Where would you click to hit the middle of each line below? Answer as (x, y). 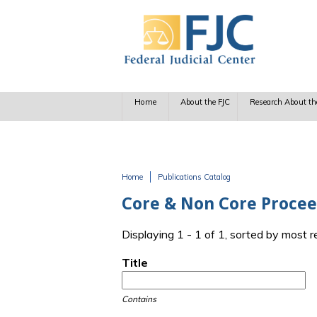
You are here (164, 191)
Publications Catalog (194, 177)
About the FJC (206, 102)
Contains (139, 299)
